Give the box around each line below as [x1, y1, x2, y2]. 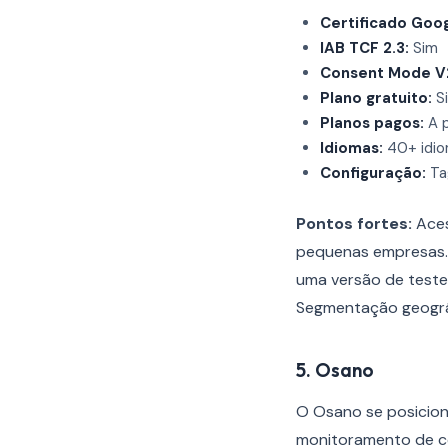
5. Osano [296, 358, 374, 382]
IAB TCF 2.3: [320, 38, 409, 58]
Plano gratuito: [320, 88, 432, 108]
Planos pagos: [320, 113, 424, 133]
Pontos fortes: [296, 213, 412, 234]
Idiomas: [320, 138, 383, 158]
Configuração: [320, 163, 426, 183]
